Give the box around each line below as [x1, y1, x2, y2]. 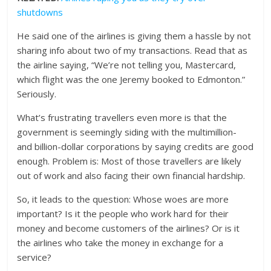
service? [17, 251, 52, 264]
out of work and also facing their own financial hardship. [17, 169, 246, 182]
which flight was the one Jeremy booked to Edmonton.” [17, 73, 246, 86]
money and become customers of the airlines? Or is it [17, 222, 240, 235]
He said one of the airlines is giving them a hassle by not [17, 30, 252, 42]
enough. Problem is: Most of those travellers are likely [17, 155, 242, 168]
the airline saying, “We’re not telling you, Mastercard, [17, 59, 237, 71]
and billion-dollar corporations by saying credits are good [17, 140, 254, 153]
